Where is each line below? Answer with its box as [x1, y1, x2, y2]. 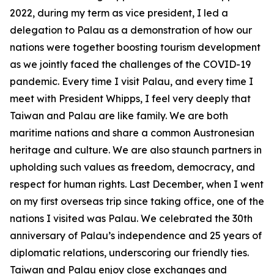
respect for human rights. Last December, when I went [10, 178, 264, 190]
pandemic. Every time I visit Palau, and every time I [10, 75, 253, 87]
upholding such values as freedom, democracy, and [10, 161, 255, 173]
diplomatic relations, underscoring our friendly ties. [10, 246, 249, 259]
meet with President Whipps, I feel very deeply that [10, 92, 251, 105]
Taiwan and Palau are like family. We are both [10, 109, 228, 122]
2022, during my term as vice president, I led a [10, 7, 228, 19]
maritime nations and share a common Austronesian [10, 127, 254, 139]
